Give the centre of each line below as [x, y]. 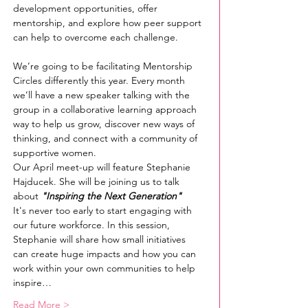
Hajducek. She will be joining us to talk [98, 181]
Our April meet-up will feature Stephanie [103, 167]
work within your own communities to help [106, 268]
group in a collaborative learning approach [106, 109]
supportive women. [55, 153]
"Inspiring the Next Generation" [111, 196]
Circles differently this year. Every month [100, 80]
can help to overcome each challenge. [96, 37]
